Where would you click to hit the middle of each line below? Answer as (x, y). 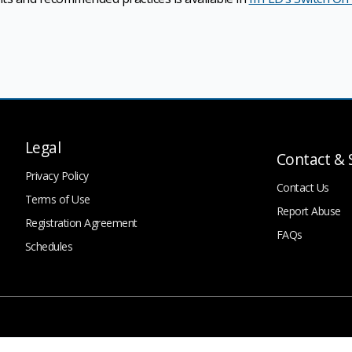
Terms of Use (57, 199)
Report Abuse (308, 211)
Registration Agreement (81, 222)
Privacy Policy (57, 175)
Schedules (49, 246)
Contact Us (302, 187)
